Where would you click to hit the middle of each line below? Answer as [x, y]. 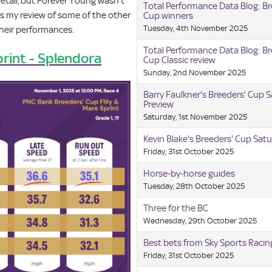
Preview [159, 105]
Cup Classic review [180, 60]
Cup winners [168, 16]
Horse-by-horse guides [189, 174]
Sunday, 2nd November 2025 [195, 73]
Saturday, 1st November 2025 [195, 117]
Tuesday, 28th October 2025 [194, 186]
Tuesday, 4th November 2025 [196, 29]
